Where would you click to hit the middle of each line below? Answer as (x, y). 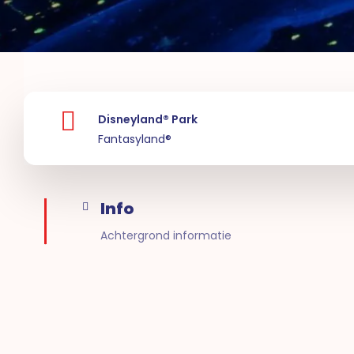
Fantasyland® (134, 139)
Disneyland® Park (147, 120)
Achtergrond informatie (166, 235)
